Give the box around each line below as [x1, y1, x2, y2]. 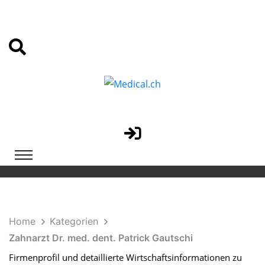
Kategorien [50, 215, 98, 227]
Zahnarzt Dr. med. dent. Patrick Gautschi [9, 231, 193, 244]
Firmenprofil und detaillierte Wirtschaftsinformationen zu [9, 251, 242, 263]
